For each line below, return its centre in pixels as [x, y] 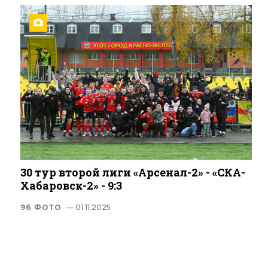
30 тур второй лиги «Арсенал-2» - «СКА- [133, 172]
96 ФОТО [41, 207]
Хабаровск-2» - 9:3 [71, 185]
